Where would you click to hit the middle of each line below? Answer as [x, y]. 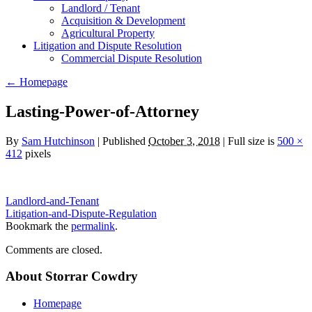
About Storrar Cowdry [72, 276]
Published [124, 141]
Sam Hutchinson [58, 141]
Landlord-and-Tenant [52, 201]
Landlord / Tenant [101, 8]
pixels [37, 153]
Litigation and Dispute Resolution [108, 45]
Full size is [251, 141]
